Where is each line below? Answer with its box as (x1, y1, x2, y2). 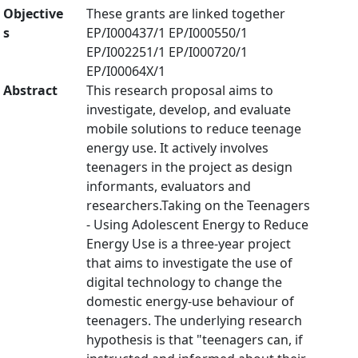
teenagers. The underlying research (86, 312, 302, 329)
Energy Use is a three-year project (86, 235, 291, 253)
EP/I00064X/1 (86, 62, 165, 80)
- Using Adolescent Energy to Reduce (86, 216, 308, 233)
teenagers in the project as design (86, 158, 292, 176)
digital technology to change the (86, 273, 282, 291)
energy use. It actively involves (86, 139, 268, 157)
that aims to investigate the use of (86, 254, 292, 272)
